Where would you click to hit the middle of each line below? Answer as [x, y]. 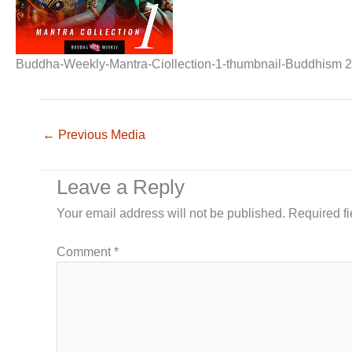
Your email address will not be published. [171, 214]
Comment [85, 252]
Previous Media [100, 135]
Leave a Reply [121, 187]
